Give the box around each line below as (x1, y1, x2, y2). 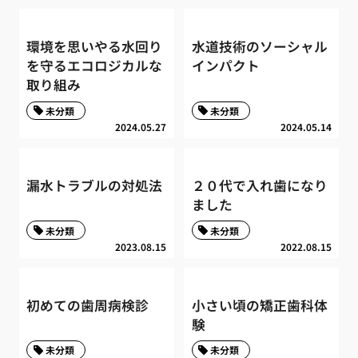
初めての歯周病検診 (26, 295, 149, 315)
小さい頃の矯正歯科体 (191, 295, 328, 315)
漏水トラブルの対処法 (26, 175, 163, 195)
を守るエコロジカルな (26, 56, 163, 76)
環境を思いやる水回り (26, 37, 163, 57)
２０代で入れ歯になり (191, 175, 328, 195)
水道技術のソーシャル (191, 37, 328, 57)
